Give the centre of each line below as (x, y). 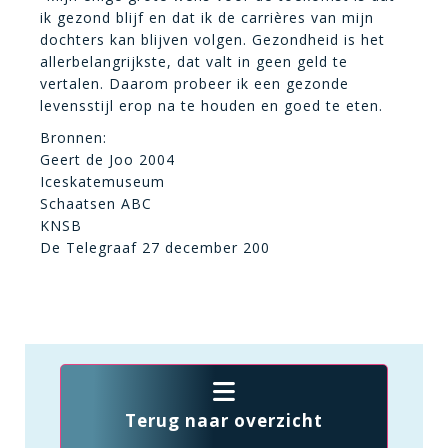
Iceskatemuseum (102, 181)
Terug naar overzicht (224, 420)
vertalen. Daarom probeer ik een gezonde (194, 83)
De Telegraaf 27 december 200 (155, 247)
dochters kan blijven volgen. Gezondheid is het (212, 39)
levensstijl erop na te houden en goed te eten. (212, 105)
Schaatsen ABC (96, 203)
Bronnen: (73, 137)
